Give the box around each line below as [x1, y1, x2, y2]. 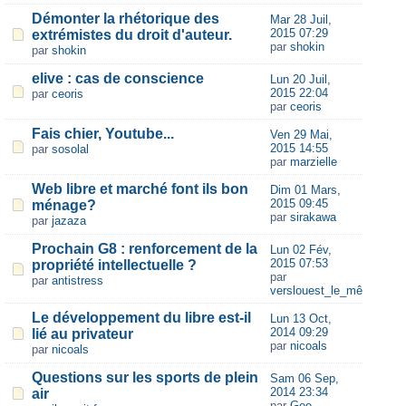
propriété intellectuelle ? [32, 257, 197, 273]
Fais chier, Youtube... [32, 126, 174, 141]
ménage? [32, 198, 96, 213]
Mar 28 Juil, [269, 13, 332, 26]
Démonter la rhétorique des [32, 11, 219, 26]
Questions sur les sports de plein [32, 370, 258, 385]
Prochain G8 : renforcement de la [32, 241, 257, 256]
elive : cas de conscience [32, 71, 204, 86]
